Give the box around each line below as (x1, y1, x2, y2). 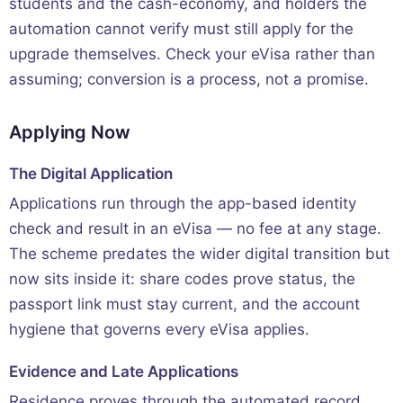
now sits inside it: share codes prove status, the (9, 269, 355, 288)
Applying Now (9, 121, 130, 143)
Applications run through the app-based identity (9, 193, 356, 212)
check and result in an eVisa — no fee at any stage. (9, 219, 381, 237)
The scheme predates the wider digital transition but (9, 244, 390, 263)
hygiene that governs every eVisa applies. (9, 319, 309, 338)
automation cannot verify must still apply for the (9, 19, 354, 38)
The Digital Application (9, 165, 173, 184)
